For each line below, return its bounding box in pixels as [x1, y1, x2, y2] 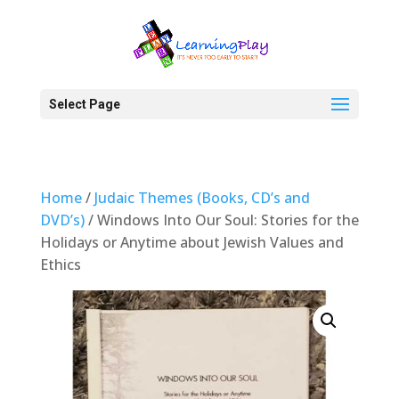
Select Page [48, 97, 120, 111]
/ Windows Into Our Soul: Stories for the [84, 210, 359, 230]
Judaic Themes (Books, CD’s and [94, 188, 310, 208]
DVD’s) [39, 210, 85, 230]
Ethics [39, 255, 81, 274]
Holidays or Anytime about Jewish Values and [39, 232, 344, 252]
